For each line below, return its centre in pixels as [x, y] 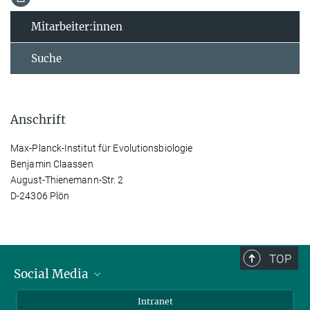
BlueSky [47, 298]
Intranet [155, 301]
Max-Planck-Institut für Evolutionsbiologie [102, 148]
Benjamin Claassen [52, 164]
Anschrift [38, 119]
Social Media [53, 274]
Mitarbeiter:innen [77, 26]
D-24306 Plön [40, 195]
